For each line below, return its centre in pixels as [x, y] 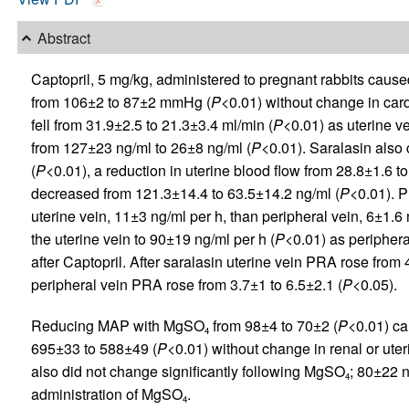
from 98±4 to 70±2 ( [273, 326]
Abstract [63, 37]
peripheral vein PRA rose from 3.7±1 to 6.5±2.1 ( [186, 285]
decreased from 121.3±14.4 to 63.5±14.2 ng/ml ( [185, 194]
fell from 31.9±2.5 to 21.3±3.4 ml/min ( [152, 125]
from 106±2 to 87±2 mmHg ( [121, 102]
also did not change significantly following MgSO [188, 372]
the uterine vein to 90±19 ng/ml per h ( [152, 239]
